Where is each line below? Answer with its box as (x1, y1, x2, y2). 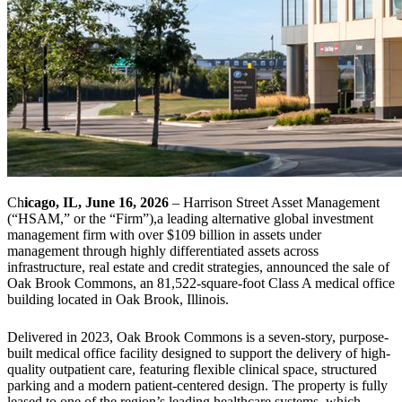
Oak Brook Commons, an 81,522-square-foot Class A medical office (7, 275, 395, 292)
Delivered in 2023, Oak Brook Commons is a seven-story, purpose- (7, 329, 389, 345)
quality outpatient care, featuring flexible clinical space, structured (7, 362, 377, 378)
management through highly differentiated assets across (7, 243, 319, 259)
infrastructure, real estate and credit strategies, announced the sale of (7, 259, 389, 275)
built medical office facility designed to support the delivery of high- (7, 345, 390, 362)
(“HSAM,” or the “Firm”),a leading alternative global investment (7, 211, 373, 227)
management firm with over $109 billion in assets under (7, 227, 321, 243)
